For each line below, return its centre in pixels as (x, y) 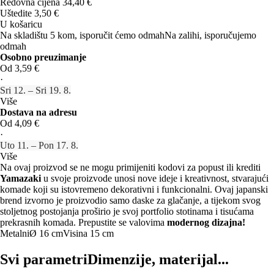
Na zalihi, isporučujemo (210, 35)
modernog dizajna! (206, 222)
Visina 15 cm (88, 233)
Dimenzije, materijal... (158, 259)
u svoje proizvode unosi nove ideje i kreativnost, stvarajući (155, 178)
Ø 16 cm (46, 233)
